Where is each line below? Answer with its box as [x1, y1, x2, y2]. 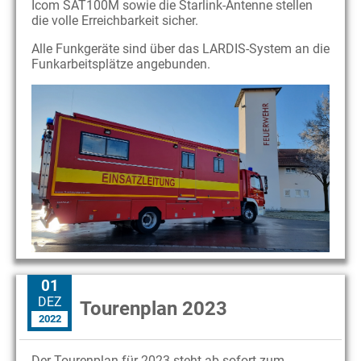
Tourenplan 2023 [80, 297, 227, 320]
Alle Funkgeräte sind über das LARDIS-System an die [31, 40, 330, 56]
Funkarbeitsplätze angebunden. [31, 56, 210, 72]
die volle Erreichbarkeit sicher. [31, 12, 198, 28]
